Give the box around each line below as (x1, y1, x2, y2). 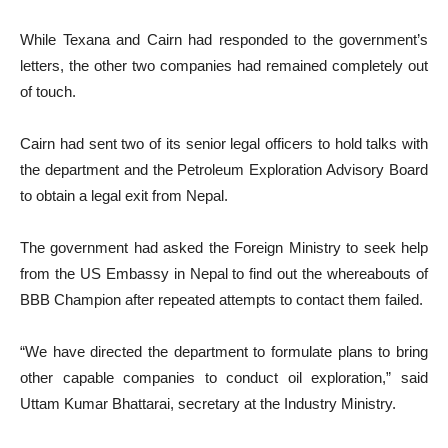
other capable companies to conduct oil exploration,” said (20, 369, 428, 386)
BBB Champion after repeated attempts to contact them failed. (20, 291, 423, 308)
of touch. (20, 83, 76, 100)
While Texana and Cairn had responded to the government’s (20, 31, 428, 48)
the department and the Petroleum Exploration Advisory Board (20, 161, 428, 178)
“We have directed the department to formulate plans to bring (20, 343, 428, 360)
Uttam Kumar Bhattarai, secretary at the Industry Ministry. (20, 395, 396, 412)
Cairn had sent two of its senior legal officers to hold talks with (20, 135, 428, 152)
